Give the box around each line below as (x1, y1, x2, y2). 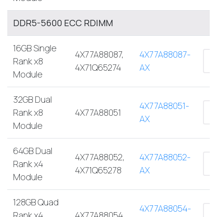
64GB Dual (13, 144, 52, 156)
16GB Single (13, 42, 57, 54)
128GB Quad (13, 196, 59, 208)
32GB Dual (13, 93, 52, 105)
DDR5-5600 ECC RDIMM (13, 16, 113, 29)
